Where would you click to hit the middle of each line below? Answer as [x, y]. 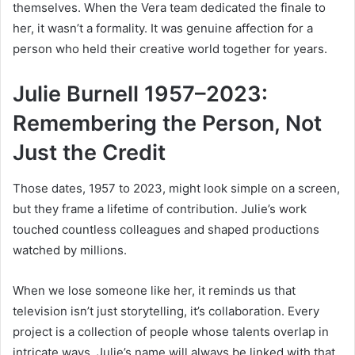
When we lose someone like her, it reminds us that [154, 290]
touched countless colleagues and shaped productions [166, 229]
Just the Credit [89, 153]
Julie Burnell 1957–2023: [140, 94]
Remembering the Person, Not [167, 124]
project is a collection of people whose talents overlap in [171, 331]
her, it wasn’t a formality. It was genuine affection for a [163, 29]
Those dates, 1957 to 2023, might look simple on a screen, [176, 188]
